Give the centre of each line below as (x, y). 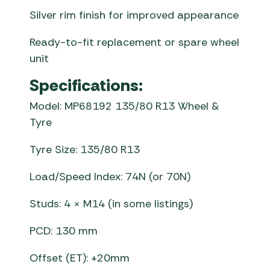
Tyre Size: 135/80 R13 (85, 150)
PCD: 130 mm (64, 231)
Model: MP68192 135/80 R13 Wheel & (125, 106)
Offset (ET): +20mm (80, 258)
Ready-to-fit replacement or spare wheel (135, 42)
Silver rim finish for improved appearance (134, 15)
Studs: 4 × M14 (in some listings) (111, 204)
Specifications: (86, 86)
